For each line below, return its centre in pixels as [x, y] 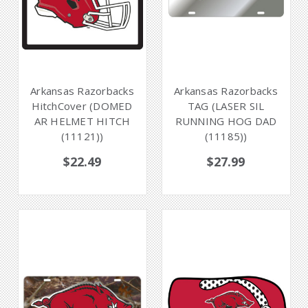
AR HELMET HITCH [82, 121]
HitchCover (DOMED [82, 106]
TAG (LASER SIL [226, 106]
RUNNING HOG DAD [226, 121]
